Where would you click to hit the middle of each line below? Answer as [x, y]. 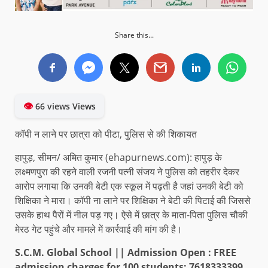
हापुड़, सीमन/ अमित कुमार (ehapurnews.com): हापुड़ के [118, 157]
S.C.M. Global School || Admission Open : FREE [126, 252]
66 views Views [64, 106]
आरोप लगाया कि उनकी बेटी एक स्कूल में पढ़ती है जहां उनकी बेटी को [129, 186]
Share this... [134, 35]
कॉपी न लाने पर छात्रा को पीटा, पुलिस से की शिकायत [106, 134]
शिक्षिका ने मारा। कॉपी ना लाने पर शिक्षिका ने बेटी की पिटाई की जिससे [133, 200]
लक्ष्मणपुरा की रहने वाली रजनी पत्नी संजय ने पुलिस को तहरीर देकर [127, 171]
